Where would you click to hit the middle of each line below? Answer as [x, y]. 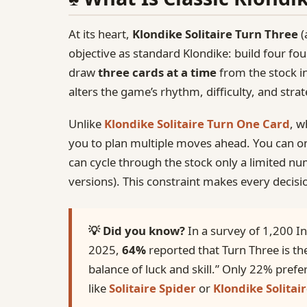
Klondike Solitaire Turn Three [215, 34]
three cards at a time [157, 72]
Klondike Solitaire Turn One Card [197, 123]
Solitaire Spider [152, 288]
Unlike [86, 123]
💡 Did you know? [137, 231]
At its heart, [100, 34]
